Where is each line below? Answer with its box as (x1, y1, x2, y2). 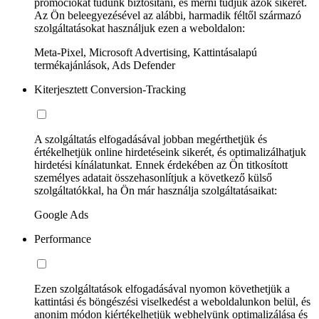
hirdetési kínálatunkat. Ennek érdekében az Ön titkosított (34, 158, 288, 171)
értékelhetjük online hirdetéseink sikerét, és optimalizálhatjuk (34, 145, 306, 158)
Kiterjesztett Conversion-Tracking (34, 83, 186, 95)
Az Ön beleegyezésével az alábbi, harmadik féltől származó (34, 9, 301, 21)
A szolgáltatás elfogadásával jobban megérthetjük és (34, 132, 267, 145)
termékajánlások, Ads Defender (34, 58, 175, 71)
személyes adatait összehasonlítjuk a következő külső (34, 171, 272, 184)
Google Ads (34, 208, 88, 221)
